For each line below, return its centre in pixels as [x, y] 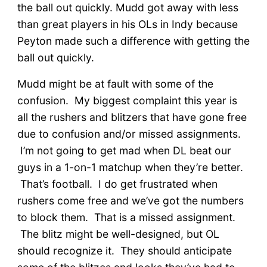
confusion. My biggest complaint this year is [127, 100]
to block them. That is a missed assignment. [126, 217]
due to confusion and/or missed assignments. [129, 133]
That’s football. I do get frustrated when [117, 184]
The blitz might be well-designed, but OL [118, 234]
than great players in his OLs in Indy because [127, 24]
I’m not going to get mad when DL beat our [124, 150]
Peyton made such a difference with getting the [133, 41]
